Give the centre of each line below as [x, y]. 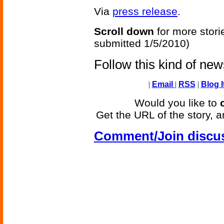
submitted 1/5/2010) [142, 43]
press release [145, 11]
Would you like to [177, 103]
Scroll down [124, 31]
